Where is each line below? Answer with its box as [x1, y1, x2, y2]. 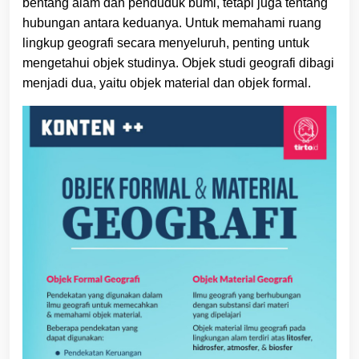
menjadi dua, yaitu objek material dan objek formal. [22, 76, 311, 91]
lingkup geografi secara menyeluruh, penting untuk [22, 36, 309, 50]
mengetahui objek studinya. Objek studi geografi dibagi [22, 56, 334, 71]
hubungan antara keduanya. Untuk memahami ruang [22, 16, 321, 30]
